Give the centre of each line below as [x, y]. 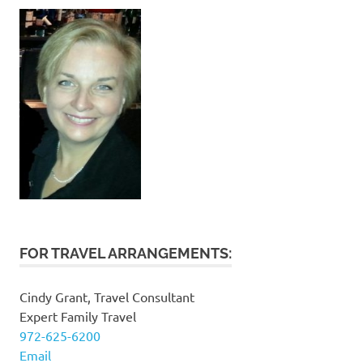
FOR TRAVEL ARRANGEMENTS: [126, 253]
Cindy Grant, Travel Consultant [107, 296]
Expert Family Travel [78, 316]
